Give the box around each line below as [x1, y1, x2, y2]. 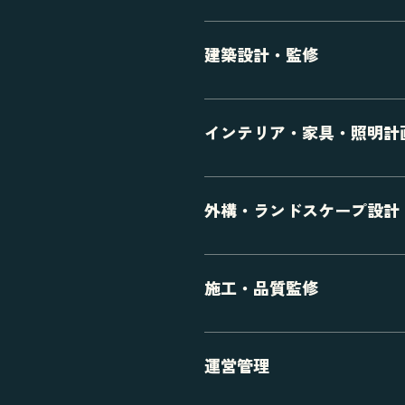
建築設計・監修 [204, 46, 318, 66]
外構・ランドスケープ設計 [204, 202, 400, 221]
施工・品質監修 [204, 279, 318, 299]
